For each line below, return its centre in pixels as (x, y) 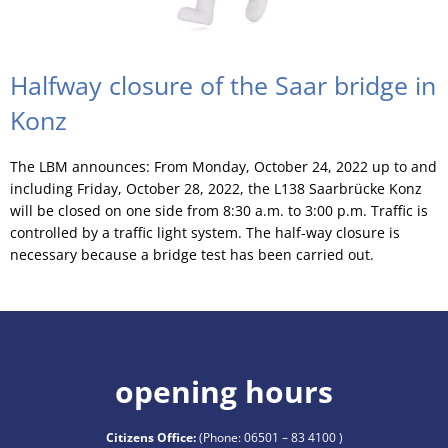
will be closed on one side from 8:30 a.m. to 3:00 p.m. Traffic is (219, 210)
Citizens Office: (150, 437)
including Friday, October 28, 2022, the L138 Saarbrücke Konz (216, 188)
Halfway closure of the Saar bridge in (223, 84)
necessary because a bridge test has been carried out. (192, 254)
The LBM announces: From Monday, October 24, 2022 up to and (223, 166)
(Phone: (218, 437)
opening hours (224, 391)
